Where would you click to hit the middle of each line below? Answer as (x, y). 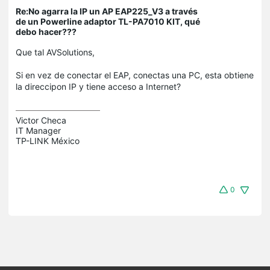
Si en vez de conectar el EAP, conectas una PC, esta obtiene (135, 75)
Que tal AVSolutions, (55, 52)
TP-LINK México (48, 140)
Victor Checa (41, 120)
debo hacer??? (46, 31)
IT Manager (38, 130)
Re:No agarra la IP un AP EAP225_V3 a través (107, 11)
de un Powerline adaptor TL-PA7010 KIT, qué (108, 21)
